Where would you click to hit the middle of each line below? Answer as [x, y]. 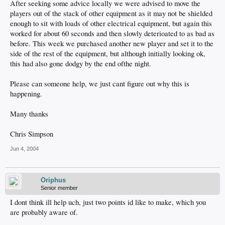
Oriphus [53, 180]
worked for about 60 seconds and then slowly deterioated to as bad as [112, 33]
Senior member [59, 188]
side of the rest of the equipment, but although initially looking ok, [108, 53]
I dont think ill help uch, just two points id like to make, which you [108, 202]
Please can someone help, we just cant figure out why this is [100, 84]
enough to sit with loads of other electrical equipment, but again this [111, 23]
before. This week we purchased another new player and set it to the [112, 43]
